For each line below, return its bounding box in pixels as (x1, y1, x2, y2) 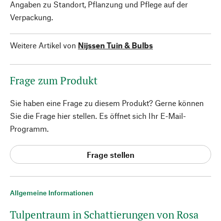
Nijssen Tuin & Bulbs (78, 40, 153, 50)
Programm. (10, 124, 49, 133)
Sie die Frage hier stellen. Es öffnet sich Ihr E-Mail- (10, 111, 186, 120)
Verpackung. (10, 12, 53, 22)
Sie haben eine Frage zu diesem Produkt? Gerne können (10, 98, 204, 108)
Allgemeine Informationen (10, 188, 93, 197)
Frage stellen (87, 149, 134, 159)
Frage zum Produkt (10, 74, 98, 87)
